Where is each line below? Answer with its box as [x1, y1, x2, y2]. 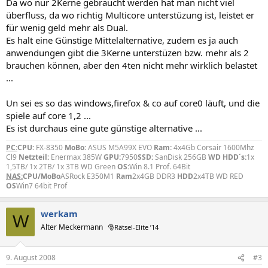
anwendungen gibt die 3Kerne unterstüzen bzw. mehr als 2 [6, 46, 249, 59]
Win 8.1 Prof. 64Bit [129, 161, 190, 172]
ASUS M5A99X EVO [86, 142, 154, 153]
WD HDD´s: [208, 151, 246, 162]
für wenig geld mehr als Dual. [6, 21, 128, 33]
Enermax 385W [49, 151, 103, 162]
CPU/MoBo [23, 170, 60, 181]
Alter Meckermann [41, 221, 103, 232]
